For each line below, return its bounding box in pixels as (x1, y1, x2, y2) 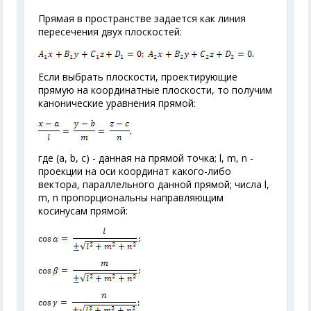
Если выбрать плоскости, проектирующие (38, 70, 238, 83)
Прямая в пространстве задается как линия (38, 12, 246, 25)
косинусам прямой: (38, 204, 128, 217)
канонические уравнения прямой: (38, 96, 196, 110)
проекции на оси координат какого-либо (38, 165, 232, 178)
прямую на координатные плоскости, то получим (38, 83, 273, 96)
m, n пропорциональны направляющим (38, 191, 224, 204)
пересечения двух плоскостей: (38, 25, 183, 38)
